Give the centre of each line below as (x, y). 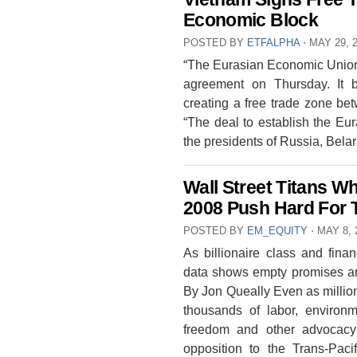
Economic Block (251, 21)
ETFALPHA (273, 43)
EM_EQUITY (277, 231)
